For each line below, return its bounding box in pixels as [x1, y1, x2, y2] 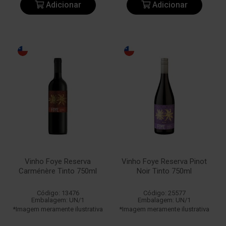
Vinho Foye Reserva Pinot [122, 157, 207, 166]
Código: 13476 [36, 189, 79, 197]
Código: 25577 [143, 189, 186, 197]
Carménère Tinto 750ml [19, 166, 97, 176]
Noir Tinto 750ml [137, 166, 192, 176]
